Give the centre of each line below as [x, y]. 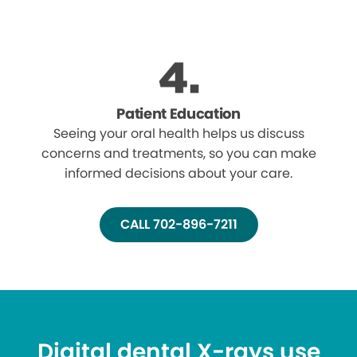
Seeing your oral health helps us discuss [178, 134]
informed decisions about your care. [178, 174]
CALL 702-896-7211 [178, 225]
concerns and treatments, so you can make [178, 154]
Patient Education [178, 114]
